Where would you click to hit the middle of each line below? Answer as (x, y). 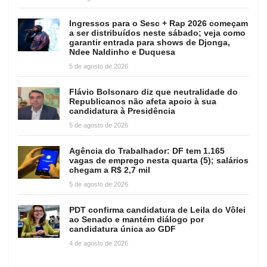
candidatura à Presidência (122, 111)
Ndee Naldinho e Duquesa (122, 52)
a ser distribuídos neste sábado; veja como (157, 33)
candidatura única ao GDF (122, 229)
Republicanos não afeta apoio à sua (143, 102)
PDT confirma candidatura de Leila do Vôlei (157, 210)
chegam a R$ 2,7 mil (110, 170)
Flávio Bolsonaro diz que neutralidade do (153, 92)
